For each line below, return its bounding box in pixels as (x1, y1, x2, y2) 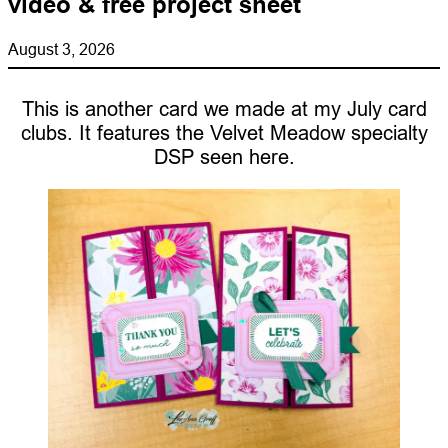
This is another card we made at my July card (21, 97, 427, 121)
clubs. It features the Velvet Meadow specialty (20, 121, 428, 145)
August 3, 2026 (8, 40, 115, 59)
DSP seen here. (153, 145, 295, 169)
